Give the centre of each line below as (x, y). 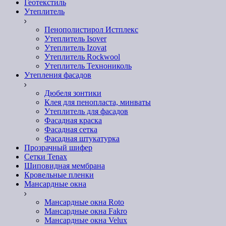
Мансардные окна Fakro (86, 211)
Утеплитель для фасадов (86, 111)
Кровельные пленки (59, 175)
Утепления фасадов (58, 75)
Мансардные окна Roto (84, 202)
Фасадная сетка (71, 130)
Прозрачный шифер (58, 148)
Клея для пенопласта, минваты (98, 102)
